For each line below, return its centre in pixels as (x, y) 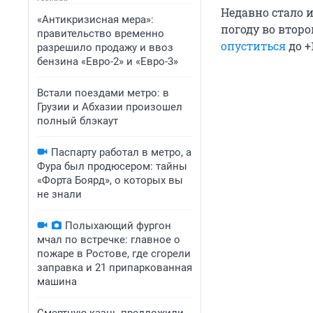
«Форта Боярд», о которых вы (110, 180)
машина (57, 282)
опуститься (253, 46)
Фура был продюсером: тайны (112, 166)
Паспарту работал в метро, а (121, 152)
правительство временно (101, 34)
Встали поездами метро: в (103, 93)
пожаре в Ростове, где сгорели (114, 254)
